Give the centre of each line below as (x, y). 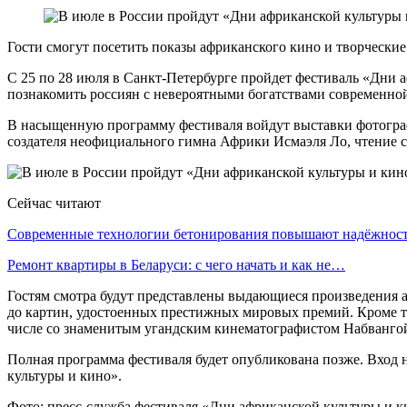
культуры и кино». (65, 375)
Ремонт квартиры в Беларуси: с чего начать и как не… (176, 264)
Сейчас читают (54, 203)
